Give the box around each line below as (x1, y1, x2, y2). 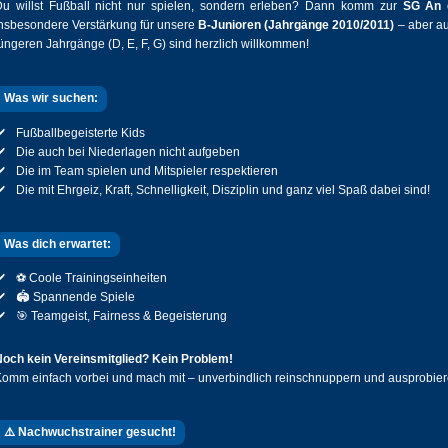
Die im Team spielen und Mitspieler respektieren (16, 163, 278, 178)
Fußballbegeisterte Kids (16, 125, 145, 140)
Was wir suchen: (3, 91, 98, 106)
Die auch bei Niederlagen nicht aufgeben (16, 144, 240, 159)
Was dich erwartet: (3, 236, 111, 251)
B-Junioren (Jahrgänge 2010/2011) (198, 18, 395, 33)
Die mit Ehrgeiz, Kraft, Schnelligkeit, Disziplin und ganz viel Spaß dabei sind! (16, 182, 430, 197)
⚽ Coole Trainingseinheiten (16, 270, 167, 285)
